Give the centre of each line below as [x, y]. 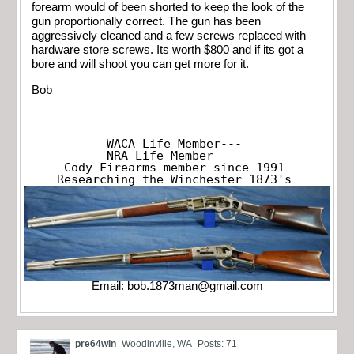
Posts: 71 [217, 343]
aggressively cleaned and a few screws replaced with [169, 36]
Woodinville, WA [157, 343]
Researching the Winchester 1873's [174, 179]
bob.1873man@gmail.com [195, 286]
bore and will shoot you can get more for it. [140, 64]
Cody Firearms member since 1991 [174, 167]
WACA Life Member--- [174, 143]
